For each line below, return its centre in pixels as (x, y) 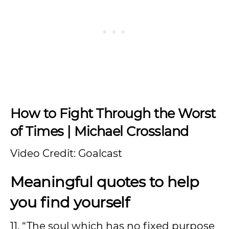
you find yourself (70, 202)
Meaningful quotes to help (105, 181)
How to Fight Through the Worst (113, 113)
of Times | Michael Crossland (99, 131)
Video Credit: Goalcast (66, 153)
